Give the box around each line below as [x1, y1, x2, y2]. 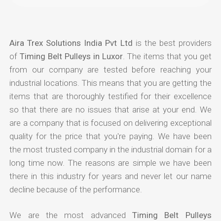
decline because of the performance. [9, 184, 143, 194]
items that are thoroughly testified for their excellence [9, 91, 212, 101]
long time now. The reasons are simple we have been [9, 157, 212, 168]
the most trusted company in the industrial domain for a [9, 144, 212, 154]
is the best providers [132, 37, 212, 48]
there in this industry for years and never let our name [9, 171, 212, 181]
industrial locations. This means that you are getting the [9, 77, 212, 88]
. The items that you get [122, 51, 212, 61]
